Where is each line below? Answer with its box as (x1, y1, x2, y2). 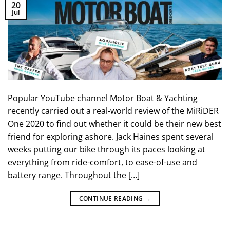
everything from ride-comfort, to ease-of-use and (8, 156, 197, 168)
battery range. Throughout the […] (8, 169, 140, 181)
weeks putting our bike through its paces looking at (8, 143, 205, 155)
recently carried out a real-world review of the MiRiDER (8, 105, 219, 117)
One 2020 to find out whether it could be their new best (8, 118, 221, 129)
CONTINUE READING (79, 194, 145, 203)
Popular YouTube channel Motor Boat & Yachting (8, 92, 198, 104)
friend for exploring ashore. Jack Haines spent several (8, 130, 214, 142)
